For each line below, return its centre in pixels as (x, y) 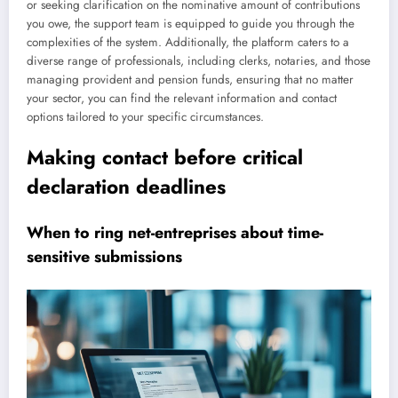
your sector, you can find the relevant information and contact (182, 98)
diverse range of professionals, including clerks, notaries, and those (199, 60)
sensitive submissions (104, 257)
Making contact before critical (165, 157)
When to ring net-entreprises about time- (175, 233)
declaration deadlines (126, 186)
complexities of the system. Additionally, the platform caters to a (188, 42)
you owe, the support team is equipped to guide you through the (191, 23)
